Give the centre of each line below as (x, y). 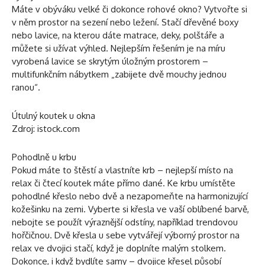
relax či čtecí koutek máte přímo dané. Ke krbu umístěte (124, 183)
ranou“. (26, 87)
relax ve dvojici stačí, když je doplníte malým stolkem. (119, 248)
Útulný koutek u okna (54, 115)
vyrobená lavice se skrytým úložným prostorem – (110, 61)
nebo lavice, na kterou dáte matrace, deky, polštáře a (118, 35)
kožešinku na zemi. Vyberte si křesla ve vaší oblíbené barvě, (130, 209)
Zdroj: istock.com (46, 128)
